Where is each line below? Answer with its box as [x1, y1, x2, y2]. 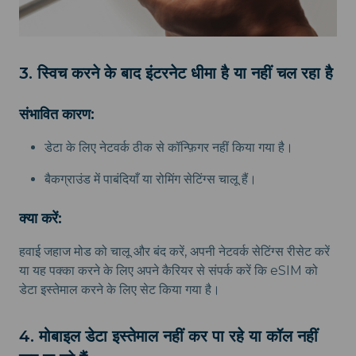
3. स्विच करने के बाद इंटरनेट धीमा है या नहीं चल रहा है [19, 63, 333, 83]
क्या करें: [19, 209, 62, 227]
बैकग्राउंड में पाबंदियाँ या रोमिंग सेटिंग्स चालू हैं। [44, 171, 257, 187]
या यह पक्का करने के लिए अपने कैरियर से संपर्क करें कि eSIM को [19, 262, 318, 278]
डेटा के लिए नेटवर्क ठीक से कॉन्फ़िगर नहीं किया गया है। [44, 139, 293, 155]
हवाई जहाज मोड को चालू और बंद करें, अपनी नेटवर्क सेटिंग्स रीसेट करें [19, 243, 330, 259]
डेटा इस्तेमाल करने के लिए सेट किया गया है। [19, 281, 220, 297]
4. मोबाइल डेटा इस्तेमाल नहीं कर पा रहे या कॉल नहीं [19, 326, 318, 346]
